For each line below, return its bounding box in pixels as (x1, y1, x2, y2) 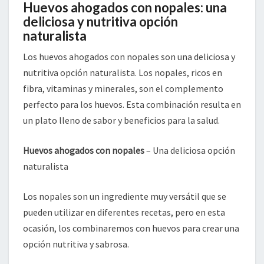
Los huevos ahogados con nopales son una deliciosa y (23, 50, 235, 62)
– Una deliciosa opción (144, 144, 235, 156)
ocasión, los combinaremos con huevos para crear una (23, 222, 239, 234)
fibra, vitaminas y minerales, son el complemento (23, 82, 223, 94)
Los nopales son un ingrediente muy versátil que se (23, 190, 226, 202)
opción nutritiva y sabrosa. (23, 237, 129, 250)
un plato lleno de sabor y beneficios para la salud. (23, 114, 220, 126)
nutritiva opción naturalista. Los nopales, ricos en (23, 66, 222, 78)
